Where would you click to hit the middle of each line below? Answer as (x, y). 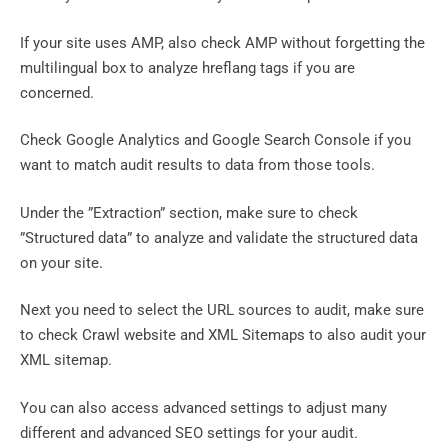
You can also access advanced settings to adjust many (203, 407)
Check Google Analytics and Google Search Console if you (215, 140)
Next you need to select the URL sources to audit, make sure (222, 310)
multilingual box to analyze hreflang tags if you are (187, 67)
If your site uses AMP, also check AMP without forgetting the (222, 42)
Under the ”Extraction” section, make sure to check (189, 212)
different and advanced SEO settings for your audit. (189, 432)
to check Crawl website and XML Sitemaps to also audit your (223, 335)
